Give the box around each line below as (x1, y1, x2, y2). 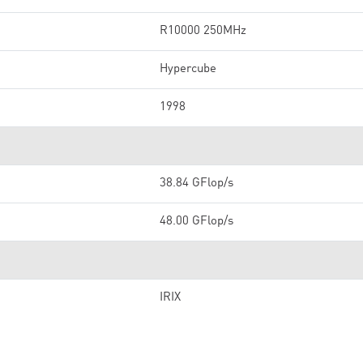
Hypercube (160, 63, 216, 75)
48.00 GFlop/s (160, 216, 233, 228)
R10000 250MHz (160, 25, 246, 37)
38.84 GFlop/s (160, 177, 233, 190)
